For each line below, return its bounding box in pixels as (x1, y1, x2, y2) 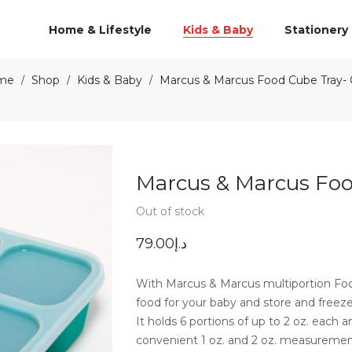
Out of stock (136, 203, 205, 218)
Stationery (284, 22, 348, 37)
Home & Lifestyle (49, 22, 152, 37)
